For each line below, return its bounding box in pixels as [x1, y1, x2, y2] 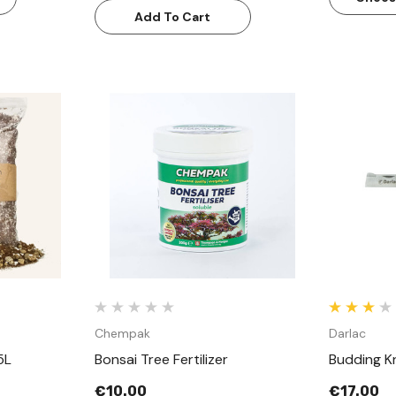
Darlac [328, 325, 366, 341]
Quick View [171, 162, 235, 178]
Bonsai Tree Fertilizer [94, 350, 228, 369]
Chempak [94, 325, 150, 341]
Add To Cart [134, 9, 211, 25]
